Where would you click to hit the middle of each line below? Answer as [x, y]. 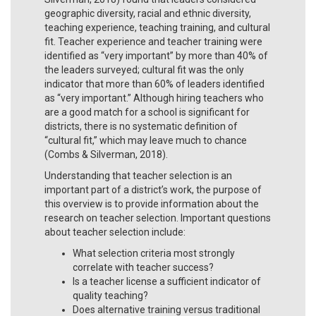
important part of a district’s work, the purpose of [153, 189]
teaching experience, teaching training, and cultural [157, 27]
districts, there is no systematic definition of [141, 126]
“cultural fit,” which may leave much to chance [146, 140]
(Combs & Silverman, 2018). [106, 154]
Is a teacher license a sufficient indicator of [167, 281]
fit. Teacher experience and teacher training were [153, 41]
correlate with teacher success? [143, 267]
